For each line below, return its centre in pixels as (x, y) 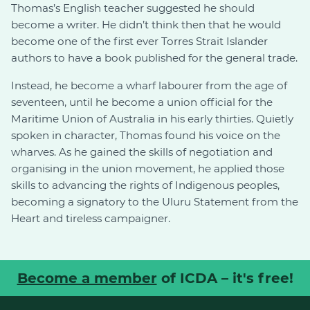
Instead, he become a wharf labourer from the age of (149, 86)
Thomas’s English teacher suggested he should (133, 8)
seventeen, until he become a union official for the (142, 102)
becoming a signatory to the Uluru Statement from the (155, 202)
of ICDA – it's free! (225, 279)
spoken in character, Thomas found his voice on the (146, 136)
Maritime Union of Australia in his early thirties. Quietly (152, 119)
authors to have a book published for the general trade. (154, 58)
